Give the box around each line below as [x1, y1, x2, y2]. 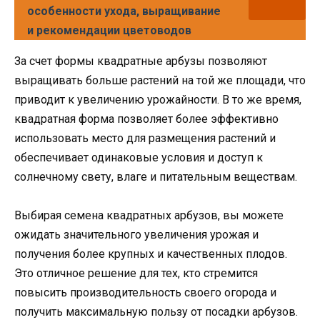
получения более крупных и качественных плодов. [14, 247, 287, 261]
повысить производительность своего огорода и [14, 286, 276, 300]
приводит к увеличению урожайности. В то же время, [14, 93, 301, 107]
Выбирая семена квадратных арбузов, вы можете [14, 209, 284, 223]
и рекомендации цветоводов [27, 24, 191, 38]
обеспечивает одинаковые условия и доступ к [14, 151, 263, 165]
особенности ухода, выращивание [27, 4, 221, 19]
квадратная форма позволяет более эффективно [14, 112, 279, 126]
